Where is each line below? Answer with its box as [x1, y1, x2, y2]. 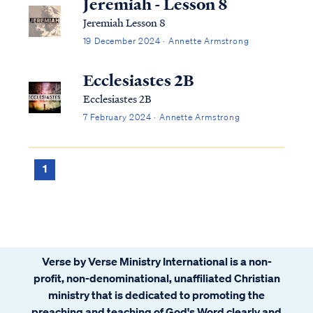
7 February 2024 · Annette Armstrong [82, 110, 240, 123]
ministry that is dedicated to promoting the [48, 287, 265, 302]
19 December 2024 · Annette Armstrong [82, 34, 249, 47]
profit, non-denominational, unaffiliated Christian [33, 270, 280, 285]
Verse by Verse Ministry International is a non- [41, 254, 272, 268]
